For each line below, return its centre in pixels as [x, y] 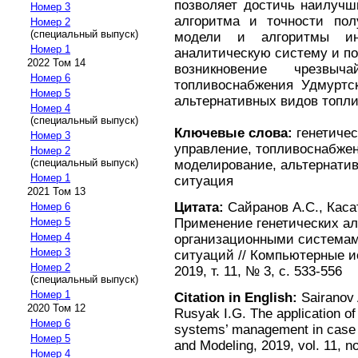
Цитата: [199, 207]
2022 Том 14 [56, 62]
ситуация [204, 181]
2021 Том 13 [56, 191]
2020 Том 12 [56, 308]
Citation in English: [236, 298]
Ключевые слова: [233, 133]
